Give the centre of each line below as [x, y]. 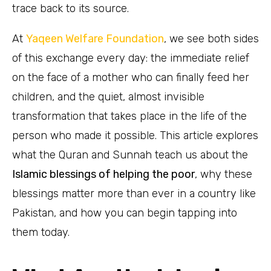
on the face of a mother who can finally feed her [131, 78]
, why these [224, 175]
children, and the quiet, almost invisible [108, 97]
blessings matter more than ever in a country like [134, 194]
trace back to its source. [70, 9]
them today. [41, 233]
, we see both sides [211, 39]
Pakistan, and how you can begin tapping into [125, 213]
